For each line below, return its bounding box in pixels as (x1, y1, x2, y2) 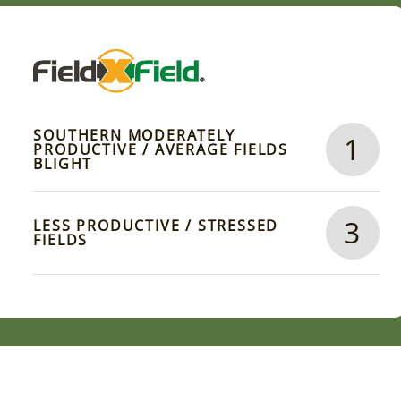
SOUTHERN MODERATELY (33, 125, 235, 146)
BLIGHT (33, 154, 93, 175)
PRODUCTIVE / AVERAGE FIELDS (33, 140, 288, 160)
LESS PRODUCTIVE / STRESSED (33, 216, 279, 236)
